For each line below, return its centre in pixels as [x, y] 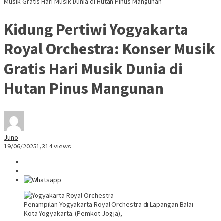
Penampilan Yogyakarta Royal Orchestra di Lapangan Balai [109, 204]
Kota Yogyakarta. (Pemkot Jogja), [73, 213]
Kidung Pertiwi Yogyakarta [96, 29]
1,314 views [54, 146]
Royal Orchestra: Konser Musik [110, 49]
